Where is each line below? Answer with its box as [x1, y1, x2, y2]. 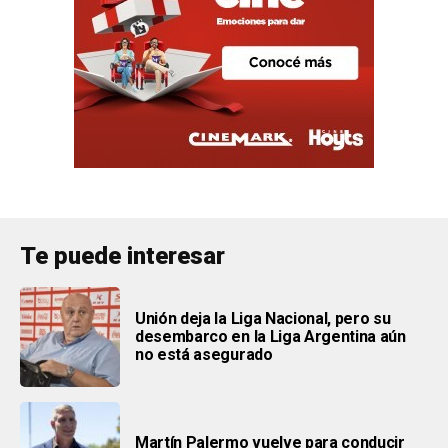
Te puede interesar [20, 241, 225, 270]
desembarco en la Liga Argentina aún [135, 326, 406, 346]
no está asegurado [135, 344, 273, 364]
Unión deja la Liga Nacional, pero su [135, 308, 391, 328]
